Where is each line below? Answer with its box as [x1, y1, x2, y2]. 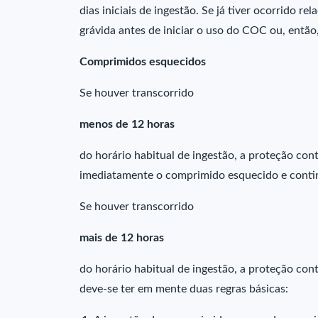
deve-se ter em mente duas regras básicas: [79, 283, 288, 295]
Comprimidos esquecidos [79, 56, 206, 67]
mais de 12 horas [79, 232, 164, 243]
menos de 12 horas [79, 119, 175, 130]
